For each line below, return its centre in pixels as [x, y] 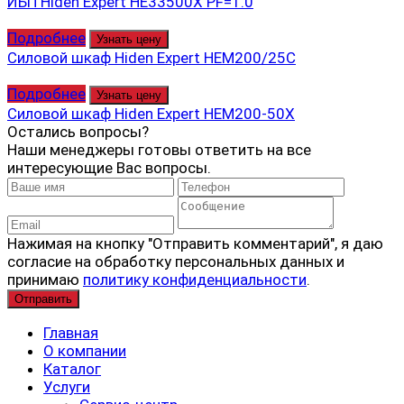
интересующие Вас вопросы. [109, 167]
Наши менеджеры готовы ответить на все [159, 149]
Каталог [72, 368]
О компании [85, 350]
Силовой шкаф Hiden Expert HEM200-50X [151, 113]
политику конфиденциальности [195, 279]
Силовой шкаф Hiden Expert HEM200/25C [151, 57]
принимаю [45, 279]
